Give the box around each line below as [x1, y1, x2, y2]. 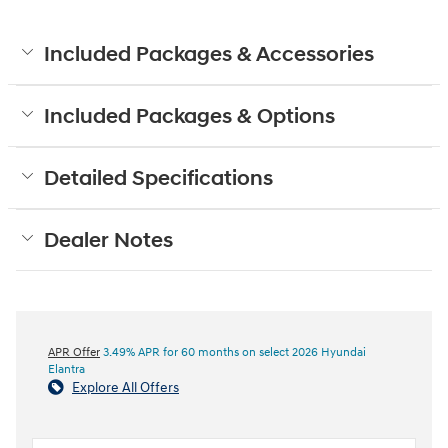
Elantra [48, 361, 85, 377]
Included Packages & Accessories [44, 41, 374, 68]
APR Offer [48, 344, 100, 360]
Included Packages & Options [44, 103, 335, 130]
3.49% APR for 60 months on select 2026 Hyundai [100, 344, 366, 360]
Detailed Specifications [44, 165, 273, 192]
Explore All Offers [72, 378, 179, 396]
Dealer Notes [44, 227, 173, 254]
